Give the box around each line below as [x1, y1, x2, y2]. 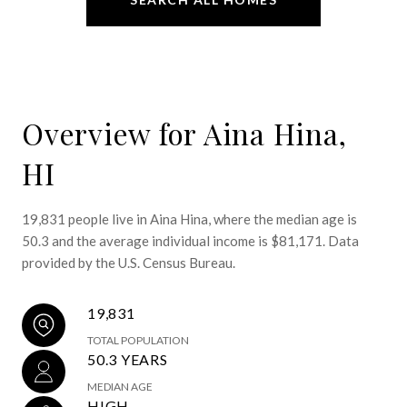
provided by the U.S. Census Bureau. [22, 253, 235, 271]
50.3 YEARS [87, 350, 168, 368]
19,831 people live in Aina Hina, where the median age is [22, 210, 357, 227]
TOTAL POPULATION [87, 333, 189, 347]
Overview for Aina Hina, [22, 113, 347, 153]
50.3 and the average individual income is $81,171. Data [22, 232, 359, 249]
